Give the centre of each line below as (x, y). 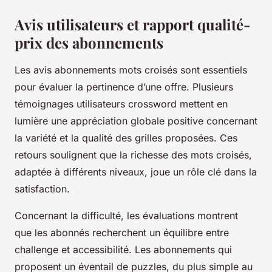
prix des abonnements (89, 43)
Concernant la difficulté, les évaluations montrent (126, 216)
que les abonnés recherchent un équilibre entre (122, 233)
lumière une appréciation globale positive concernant (136, 121)
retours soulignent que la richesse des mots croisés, (133, 155)
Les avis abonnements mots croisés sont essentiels (131, 70)
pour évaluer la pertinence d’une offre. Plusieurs (124, 87)
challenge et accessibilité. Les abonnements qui (123, 250)
